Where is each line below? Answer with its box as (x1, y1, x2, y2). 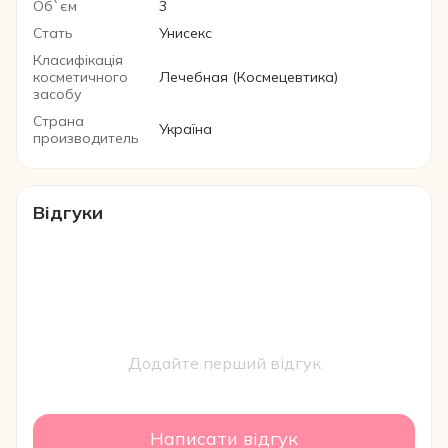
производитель (33, 129, 139, 147)
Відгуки (33, 201, 103, 224)
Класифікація (33, 51, 123, 69)
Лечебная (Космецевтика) (159, 68, 338, 86)
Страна (33, 112, 84, 130)
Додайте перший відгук (127, 353, 321, 373)
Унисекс (159, 24, 212, 42)
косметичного (33, 68, 128, 86)
